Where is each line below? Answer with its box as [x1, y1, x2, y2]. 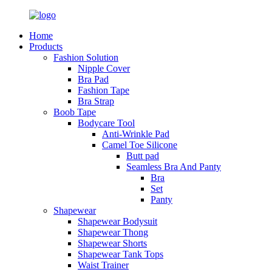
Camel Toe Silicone [102, 140, 177, 150]
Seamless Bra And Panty [126, 161, 221, 172]
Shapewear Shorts [78, 238, 147, 248]
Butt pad [126, 151, 159, 161]
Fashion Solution [53, 52, 118, 63]
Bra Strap [78, 96, 114, 106]
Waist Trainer [78, 260, 129, 270]
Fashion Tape [78, 85, 129, 95]
